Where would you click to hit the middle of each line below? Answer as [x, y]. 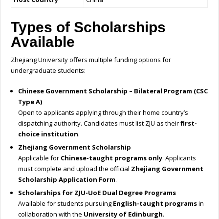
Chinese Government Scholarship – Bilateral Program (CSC [113, 91]
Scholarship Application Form [67, 180]
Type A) [30, 102]
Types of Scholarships [88, 27]
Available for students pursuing [66, 204]
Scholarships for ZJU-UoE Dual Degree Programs [97, 193]
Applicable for [40, 158]
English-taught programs [155, 204]
